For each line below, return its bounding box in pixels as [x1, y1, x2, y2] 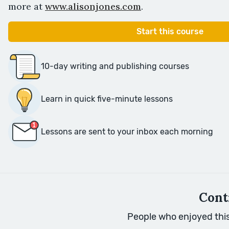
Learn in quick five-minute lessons [41, 94, 173, 104]
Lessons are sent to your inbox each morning [41, 126, 213, 136]
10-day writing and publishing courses [41, 61, 189, 71]
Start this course [136, 26, 203, 36]
